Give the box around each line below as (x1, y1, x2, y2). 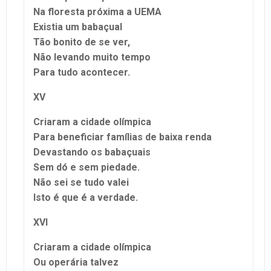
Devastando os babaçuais (33, 146, 151, 158)
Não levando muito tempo (33, 51, 151, 63)
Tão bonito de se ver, (33, 36, 130, 48)
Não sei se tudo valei (33, 176, 129, 188)
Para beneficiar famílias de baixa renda (33, 131, 212, 143)
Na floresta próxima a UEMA (33, 5, 162, 18)
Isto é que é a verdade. (33, 191, 138, 203)
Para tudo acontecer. (33, 66, 130, 78)
